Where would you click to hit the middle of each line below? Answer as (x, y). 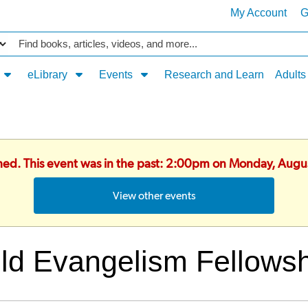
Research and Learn (214, 75)
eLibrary (48, 75)
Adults (290, 75)
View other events (154, 196)
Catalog (31, 40)
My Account (258, 13)
